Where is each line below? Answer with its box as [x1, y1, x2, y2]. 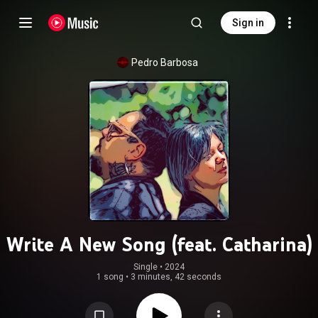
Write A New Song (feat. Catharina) [6, 232, 312, 256]
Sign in [232, 17, 264, 28]
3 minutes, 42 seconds [131, 272, 221, 282]
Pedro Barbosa [131, 57, 198, 68]
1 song [97, 272, 124, 282]
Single [133, 262, 158, 272]
